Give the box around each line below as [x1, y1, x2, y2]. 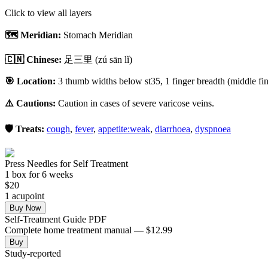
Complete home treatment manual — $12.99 [5, 224, 172, 235]
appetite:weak [98, 123, 150, 134]
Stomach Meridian [63, 29, 133, 40]
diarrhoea [155, 123, 190, 134]
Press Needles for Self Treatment [5, 158, 128, 169]
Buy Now [10, 203, 41, 212]
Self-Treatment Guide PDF [5, 214, 106, 224]
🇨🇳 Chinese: [5, 54, 62, 65]
